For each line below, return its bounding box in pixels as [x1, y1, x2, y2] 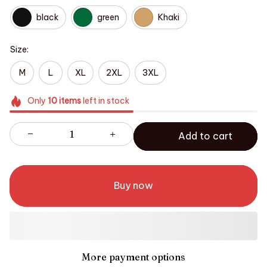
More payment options [82, 250, 185, 263]
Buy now [114, 179, 153, 192]
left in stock [80, 95, 129, 106]
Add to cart [178, 130, 233, 142]
